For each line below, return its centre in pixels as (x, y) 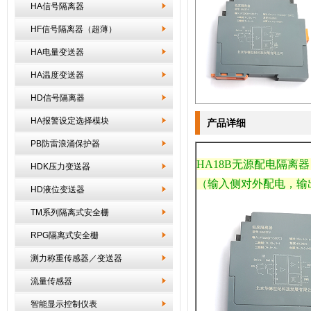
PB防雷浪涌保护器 (65, 144)
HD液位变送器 (58, 190)
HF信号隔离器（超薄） (74, 29)
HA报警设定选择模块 (70, 121)
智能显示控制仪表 (64, 304)
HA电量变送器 (57, 52)
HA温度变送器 (57, 75)
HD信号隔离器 (58, 98)
